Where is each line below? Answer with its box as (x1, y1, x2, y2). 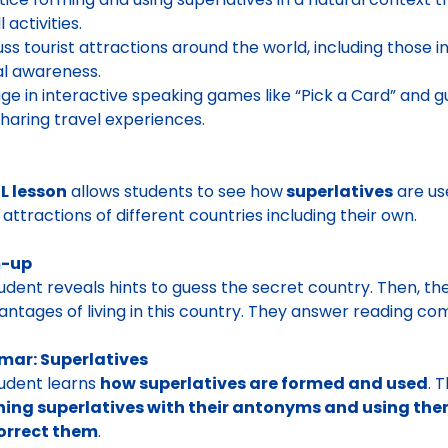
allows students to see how (67, 180, 283, 203)
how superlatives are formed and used (100, 372, 428, 395)
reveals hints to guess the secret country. (47, 276, 373, 299)
